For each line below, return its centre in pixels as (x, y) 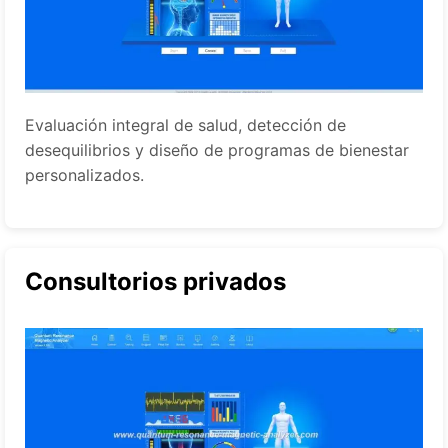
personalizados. (84, 175)
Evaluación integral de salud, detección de (185, 125)
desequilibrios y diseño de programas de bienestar (217, 150)
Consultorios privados (155, 282)
